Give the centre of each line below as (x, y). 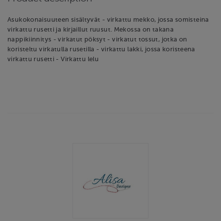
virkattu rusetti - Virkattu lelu (53, 59)
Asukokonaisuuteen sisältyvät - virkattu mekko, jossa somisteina (108, 19)
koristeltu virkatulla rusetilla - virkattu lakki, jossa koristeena (101, 49)
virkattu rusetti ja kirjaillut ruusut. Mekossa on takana (91, 29)
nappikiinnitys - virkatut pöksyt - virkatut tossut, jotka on (97, 39)
